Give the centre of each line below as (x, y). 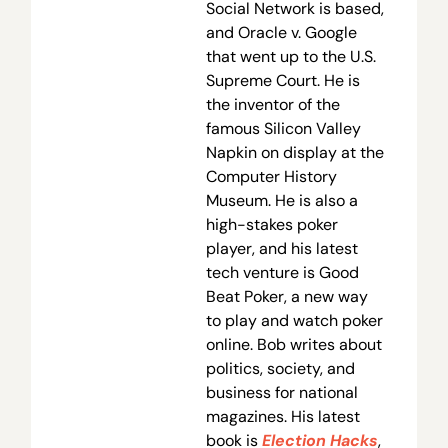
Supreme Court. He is (282, 81)
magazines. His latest (282, 417)
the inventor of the (272, 105)
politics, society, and (280, 369)
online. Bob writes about (293, 345)
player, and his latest (281, 249)
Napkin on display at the (294, 153)
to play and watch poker (294, 321)
